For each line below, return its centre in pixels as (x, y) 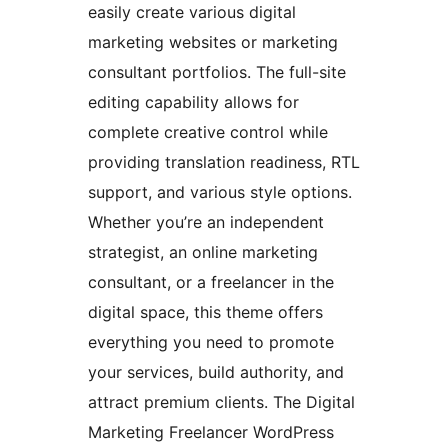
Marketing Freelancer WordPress (211, 431)
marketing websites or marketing (213, 41)
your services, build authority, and (216, 371)
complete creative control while (208, 131)
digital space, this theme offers (205, 311)
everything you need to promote (211, 341)
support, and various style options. (220, 191)
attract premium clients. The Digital (221, 401)
